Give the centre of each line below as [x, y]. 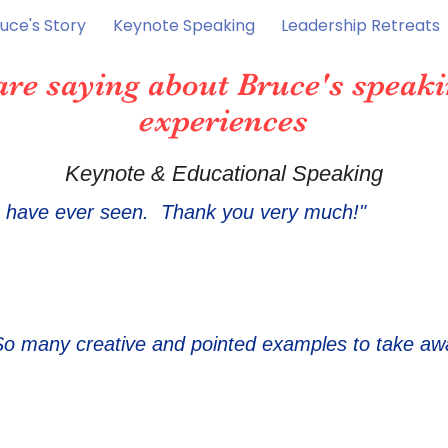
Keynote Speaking [183, 25]
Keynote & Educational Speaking [223, 173]
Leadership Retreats [361, 25]
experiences [223, 120]
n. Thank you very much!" [249, 212]
